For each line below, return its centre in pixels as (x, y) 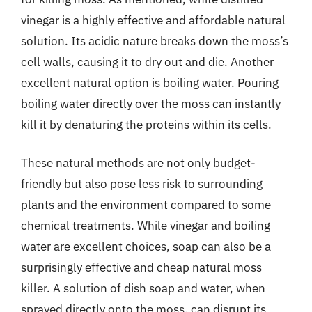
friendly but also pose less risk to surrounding (142, 184)
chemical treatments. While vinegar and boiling (146, 226)
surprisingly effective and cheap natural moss (141, 267)
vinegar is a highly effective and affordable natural (153, 20)
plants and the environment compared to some (146, 205)
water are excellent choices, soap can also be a (146, 247)
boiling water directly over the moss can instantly (151, 103)
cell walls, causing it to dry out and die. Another (147, 62)
